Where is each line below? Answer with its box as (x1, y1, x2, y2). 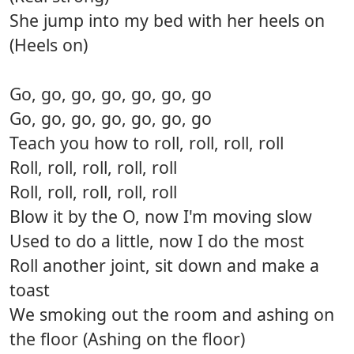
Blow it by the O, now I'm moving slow (9, 205, 312, 228)
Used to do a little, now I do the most (9, 229, 304, 253)
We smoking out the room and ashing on (9, 303, 334, 326)
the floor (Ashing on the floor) (9, 327, 245, 351)
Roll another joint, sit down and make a (9, 254, 319, 277)
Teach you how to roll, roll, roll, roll (9, 131, 284, 155)
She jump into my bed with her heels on (9, 9, 325, 32)
